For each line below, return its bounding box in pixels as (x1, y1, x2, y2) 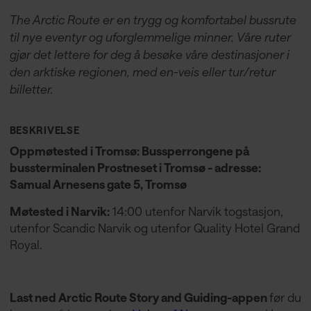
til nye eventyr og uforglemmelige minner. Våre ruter (9, 30, 291, 44)
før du (269, 290, 301, 305)
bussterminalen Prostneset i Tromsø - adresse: (9, 160, 261, 175)
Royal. (9, 237, 42, 251)
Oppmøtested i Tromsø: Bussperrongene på (9, 144, 249, 158)
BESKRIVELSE (9, 124, 80, 136)
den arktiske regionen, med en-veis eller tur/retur (9, 65, 276, 79)
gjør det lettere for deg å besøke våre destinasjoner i (9, 47, 289, 62)
